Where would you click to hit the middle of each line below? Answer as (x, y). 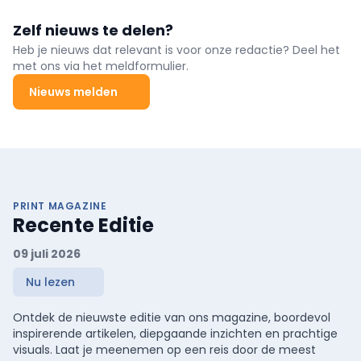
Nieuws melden (73, 91)
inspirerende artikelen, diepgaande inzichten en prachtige (175, 333)
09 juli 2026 (47, 253)
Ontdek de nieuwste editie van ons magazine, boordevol (172, 317)
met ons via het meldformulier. (101, 66)
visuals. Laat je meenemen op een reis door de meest (164, 349)
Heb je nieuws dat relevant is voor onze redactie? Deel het (176, 50)
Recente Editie (83, 225)
